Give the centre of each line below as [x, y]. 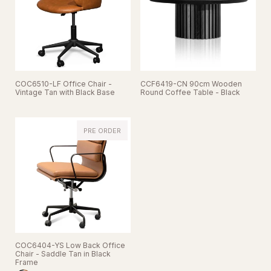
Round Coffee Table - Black [191, 92]
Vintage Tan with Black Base [65, 92]
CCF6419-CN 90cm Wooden [191, 83]
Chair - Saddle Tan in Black [63, 254]
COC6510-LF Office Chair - [64, 83]
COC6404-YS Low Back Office [70, 246]
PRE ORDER [102, 131]
